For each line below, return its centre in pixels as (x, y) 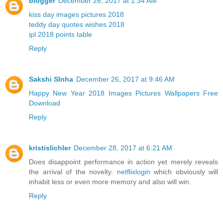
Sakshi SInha (51, 79)
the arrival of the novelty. (73, 172)
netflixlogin (133, 172)
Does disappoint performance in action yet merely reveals (123, 162)
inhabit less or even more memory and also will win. (110, 182)
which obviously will (184, 172)
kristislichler (50, 148)
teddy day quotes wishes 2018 (77, 25)
